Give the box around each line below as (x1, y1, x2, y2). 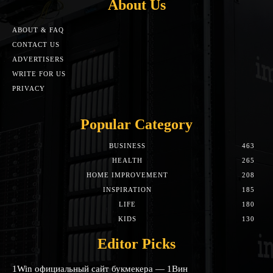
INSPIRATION (102, 186, 152, 194)
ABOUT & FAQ (12, 26, 64, 34)
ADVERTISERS (12, 55, 64, 63)
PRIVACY (12, 85, 45, 93)
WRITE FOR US (12, 70, 66, 78)
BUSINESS (108, 142, 146, 150)
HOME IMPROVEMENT (86, 171, 168, 179)
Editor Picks (97, 236, 175, 252)
